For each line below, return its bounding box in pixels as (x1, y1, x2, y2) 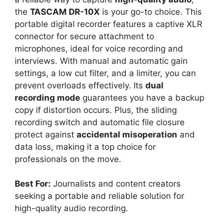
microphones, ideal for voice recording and (15, 43, 183, 54)
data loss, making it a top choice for (15, 141, 156, 152)
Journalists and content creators (51, 179, 181, 189)
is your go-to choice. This (100, 6, 202, 17)
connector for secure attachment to (15, 31, 154, 41)
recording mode (15, 92, 80, 103)
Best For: (15, 179, 51, 189)
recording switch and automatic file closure (15, 117, 185, 127)
